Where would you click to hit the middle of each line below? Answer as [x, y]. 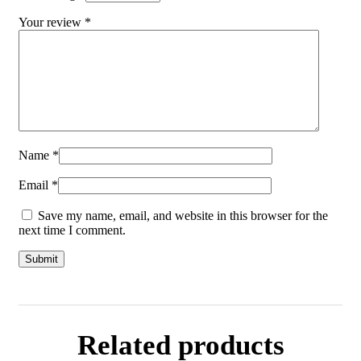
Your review [52, 22]
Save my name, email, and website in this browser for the [183, 215]
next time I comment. [72, 230]
